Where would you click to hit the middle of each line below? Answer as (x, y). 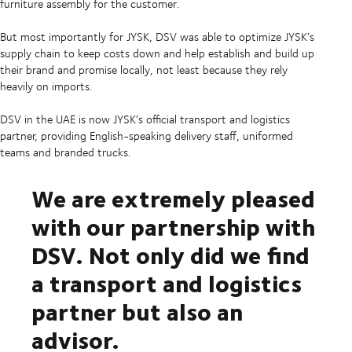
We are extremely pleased (173, 198)
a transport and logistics (167, 283)
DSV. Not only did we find (170, 255)
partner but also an (137, 311)
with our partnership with (173, 226)
